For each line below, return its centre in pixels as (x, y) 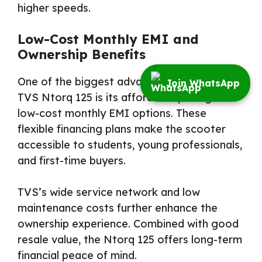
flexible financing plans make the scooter (122, 129)
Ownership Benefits (82, 55)
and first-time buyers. (72, 161)
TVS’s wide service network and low (109, 192)
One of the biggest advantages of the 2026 (128, 82)
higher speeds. (54, 8)
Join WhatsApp (203, 83)
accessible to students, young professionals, (130, 145)
